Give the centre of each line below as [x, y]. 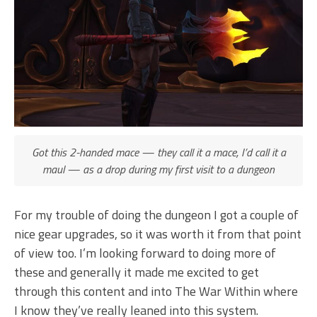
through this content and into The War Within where [156, 292]
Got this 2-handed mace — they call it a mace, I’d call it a [158, 152]
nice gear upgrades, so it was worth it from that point [158, 234]
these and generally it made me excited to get [137, 272]
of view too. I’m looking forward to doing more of [145, 253]
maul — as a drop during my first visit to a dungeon [158, 169]
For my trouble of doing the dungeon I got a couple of [156, 215]
